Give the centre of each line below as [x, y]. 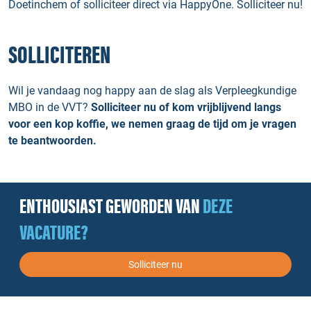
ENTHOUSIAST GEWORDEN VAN [111, 207]
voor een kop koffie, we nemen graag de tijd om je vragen [152, 124]
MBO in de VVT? [50, 107]
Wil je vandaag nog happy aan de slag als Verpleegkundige [152, 91]
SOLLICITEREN [59, 56]
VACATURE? [54, 233]
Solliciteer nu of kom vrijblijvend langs [186, 107]
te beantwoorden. [52, 141]
